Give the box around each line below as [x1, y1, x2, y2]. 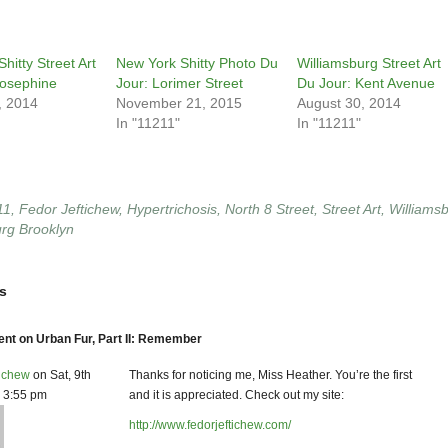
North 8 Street [225, 201, 314, 218]
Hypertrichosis [127, 201, 217, 218]
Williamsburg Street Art [297, 55, 441, 72]
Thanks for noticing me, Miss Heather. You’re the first [129, 368, 412, 383]
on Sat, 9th [30, 368, 91, 383]
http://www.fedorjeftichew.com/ [129, 418, 291, 433]
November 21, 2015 [115, 95, 242, 112]
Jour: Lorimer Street [115, 75, 243, 92]
